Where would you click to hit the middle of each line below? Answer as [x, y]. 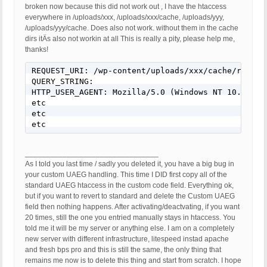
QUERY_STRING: [63, 82]
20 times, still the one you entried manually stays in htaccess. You [130, 218]
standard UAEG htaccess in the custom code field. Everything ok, [129, 186]
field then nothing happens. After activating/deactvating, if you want [132, 207]
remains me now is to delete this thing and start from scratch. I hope [133, 261]
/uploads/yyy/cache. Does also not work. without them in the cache [132, 28]
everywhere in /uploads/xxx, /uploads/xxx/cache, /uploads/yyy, [125, 18]
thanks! [37, 50]
